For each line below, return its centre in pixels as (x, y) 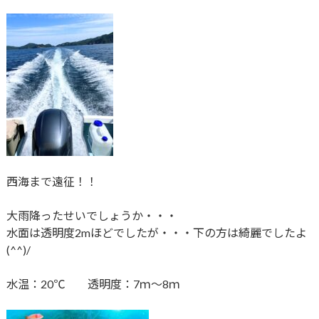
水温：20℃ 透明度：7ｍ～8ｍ (93, 284)
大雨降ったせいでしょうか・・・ (91, 216)
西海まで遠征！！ (52, 182)
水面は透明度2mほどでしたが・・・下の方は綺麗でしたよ (156, 233)
